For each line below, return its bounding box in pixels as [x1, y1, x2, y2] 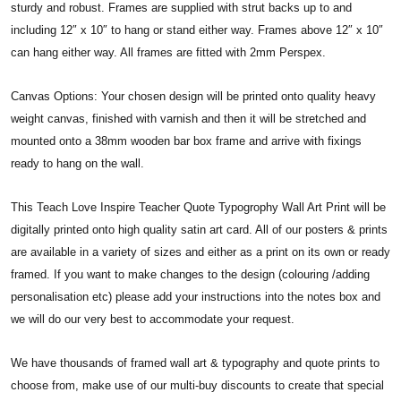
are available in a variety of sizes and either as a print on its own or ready [11, 244, 390, 259]
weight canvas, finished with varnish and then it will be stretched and [11, 111, 366, 125]
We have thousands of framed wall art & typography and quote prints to [11, 355, 380, 370]
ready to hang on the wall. [11, 156, 144, 170]
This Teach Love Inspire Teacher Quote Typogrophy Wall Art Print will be [11, 200, 386, 214]
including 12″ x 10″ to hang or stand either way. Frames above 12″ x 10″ [11, 22, 383, 37]
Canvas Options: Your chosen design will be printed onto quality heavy [11, 89, 376, 103]
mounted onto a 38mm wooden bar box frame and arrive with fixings [11, 133, 362, 148]
